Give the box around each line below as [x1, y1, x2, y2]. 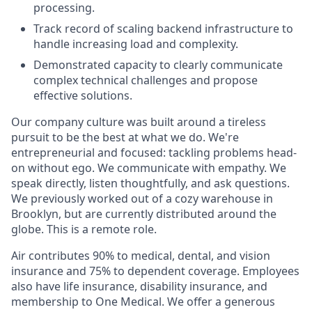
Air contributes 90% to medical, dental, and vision [11, 248, 270, 263]
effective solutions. [33, 88, 132, 103]
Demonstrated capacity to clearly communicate [33, 57, 283, 72]
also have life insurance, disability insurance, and [11, 279, 267, 294]
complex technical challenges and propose [33, 72, 258, 88]
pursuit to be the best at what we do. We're [11, 130, 239, 145]
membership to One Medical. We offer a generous [11, 294, 275, 309]
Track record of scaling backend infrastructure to [33, 21, 293, 36]
